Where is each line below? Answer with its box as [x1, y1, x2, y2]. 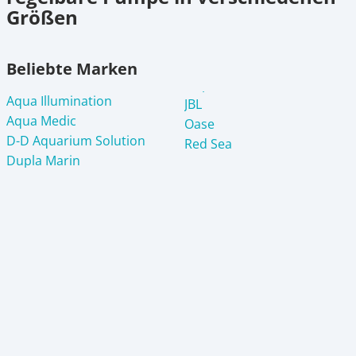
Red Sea [184, 134, 232, 153]
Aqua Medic [6, 111, 76, 130]
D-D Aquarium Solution [6, 131, 145, 149]
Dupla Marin [6, 151, 80, 169]
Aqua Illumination [6, 91, 112, 110]
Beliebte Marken [6, 57, 137, 79]
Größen [6, 3, 78, 30]
